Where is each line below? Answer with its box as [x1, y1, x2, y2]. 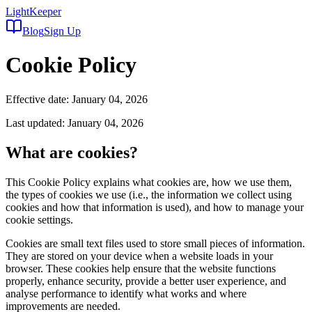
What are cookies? [6, 143, 138, 162]
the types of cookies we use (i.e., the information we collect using [6, 188, 292, 201]
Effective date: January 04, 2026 [6, 93, 148, 105]
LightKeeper [6, 6, 61, 17]
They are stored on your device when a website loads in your [6, 249, 273, 262]
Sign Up [44, 25, 81, 37]
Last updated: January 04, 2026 [6, 116, 143, 129]
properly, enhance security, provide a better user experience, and [6, 274, 286, 287]
